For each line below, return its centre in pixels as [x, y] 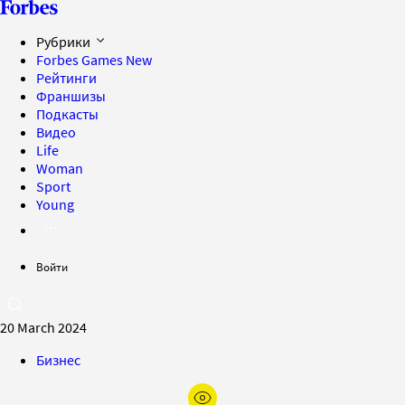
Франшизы [71, 96]
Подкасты [67, 114]
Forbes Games [81, 60]
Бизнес [58, 360]
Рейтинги [66, 78]
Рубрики [65, 42]
